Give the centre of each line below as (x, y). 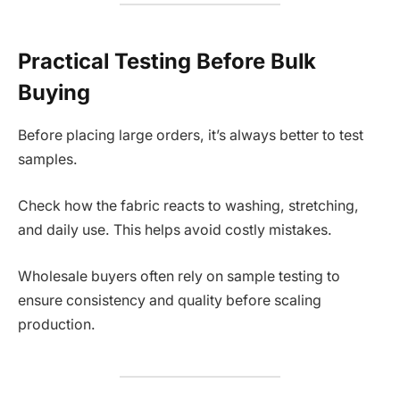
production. (57, 324)
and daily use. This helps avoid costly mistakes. (175, 229)
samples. (48, 160)
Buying (54, 92)
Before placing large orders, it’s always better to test (191, 136)
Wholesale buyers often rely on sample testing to (179, 276)
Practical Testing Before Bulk (167, 61)
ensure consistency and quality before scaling (170, 300)
